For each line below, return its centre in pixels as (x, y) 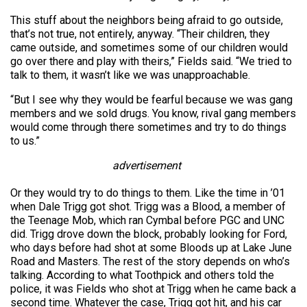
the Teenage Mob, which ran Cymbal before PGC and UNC (147, 220)
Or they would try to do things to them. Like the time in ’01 (148, 193)
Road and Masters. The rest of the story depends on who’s (150, 261)
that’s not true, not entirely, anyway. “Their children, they (140, 34)
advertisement (147, 165)
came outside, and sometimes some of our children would (149, 47)
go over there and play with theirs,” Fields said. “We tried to (151, 61)
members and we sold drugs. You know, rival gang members (153, 113)
